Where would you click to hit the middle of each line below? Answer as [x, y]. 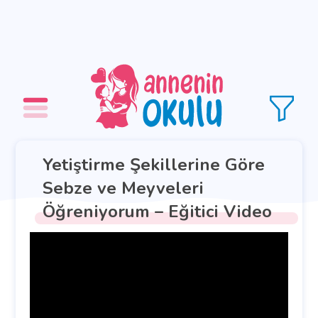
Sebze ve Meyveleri [123, 188]
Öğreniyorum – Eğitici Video [157, 212]
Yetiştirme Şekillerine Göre [154, 165]
